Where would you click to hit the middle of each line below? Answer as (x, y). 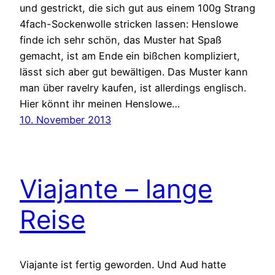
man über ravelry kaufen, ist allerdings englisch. (133, 88)
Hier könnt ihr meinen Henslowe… (100, 104)
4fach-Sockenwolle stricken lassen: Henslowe (129, 24)
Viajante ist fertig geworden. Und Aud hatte (123, 265)
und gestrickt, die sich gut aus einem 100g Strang (137, 8)
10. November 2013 (65, 120)
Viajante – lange (116, 189)
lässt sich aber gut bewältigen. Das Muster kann (134, 72)
